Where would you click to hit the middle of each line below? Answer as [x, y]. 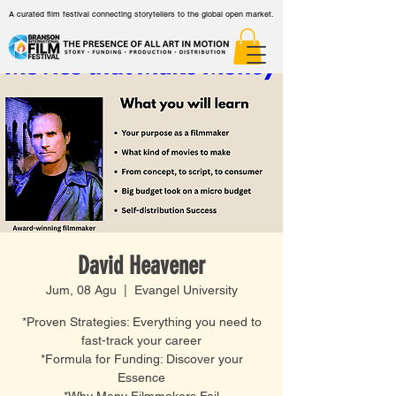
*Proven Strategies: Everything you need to [141, 321]
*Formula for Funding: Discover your [141, 358]
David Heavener [141, 265]
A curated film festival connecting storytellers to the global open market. [141, 14]
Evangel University [186, 289]
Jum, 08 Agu [81, 289]
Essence [141, 377]
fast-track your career [141, 340]
